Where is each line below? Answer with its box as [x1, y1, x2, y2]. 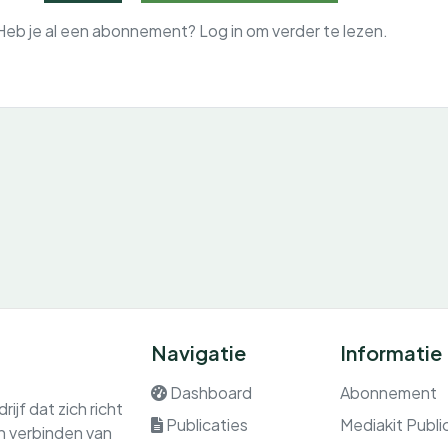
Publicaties [165, 414, 248, 436]
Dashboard [169, 382, 252, 404]
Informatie [339, 340, 442, 366]
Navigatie [150, 340, 246, 366]
